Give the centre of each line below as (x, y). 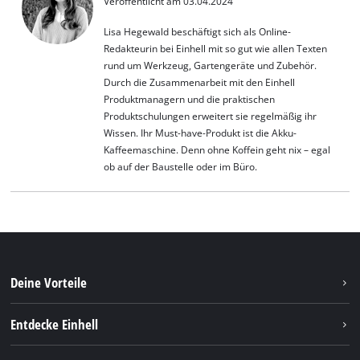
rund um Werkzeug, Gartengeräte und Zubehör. (210, 66)
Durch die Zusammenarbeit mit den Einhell (199, 83)
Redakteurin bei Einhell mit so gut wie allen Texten (215, 49)
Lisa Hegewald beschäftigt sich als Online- (197, 32)
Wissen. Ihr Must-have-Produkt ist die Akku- (200, 133)
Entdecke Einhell (55, 324)
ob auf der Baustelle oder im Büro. (180, 167)
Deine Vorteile (49, 282)
